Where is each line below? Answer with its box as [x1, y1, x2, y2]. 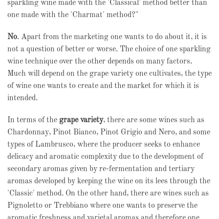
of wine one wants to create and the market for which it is [7, 82, 199, 90]
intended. [7, 94, 38, 102]
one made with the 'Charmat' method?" [7, 11, 138, 19]
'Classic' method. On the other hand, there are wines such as [7, 190, 209, 197]
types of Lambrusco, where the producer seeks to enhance [7, 141, 200, 149]
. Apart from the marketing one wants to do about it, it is [17, 33, 207, 41]
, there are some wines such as [103, 116, 204, 124]
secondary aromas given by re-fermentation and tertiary [7, 165, 195, 173]
